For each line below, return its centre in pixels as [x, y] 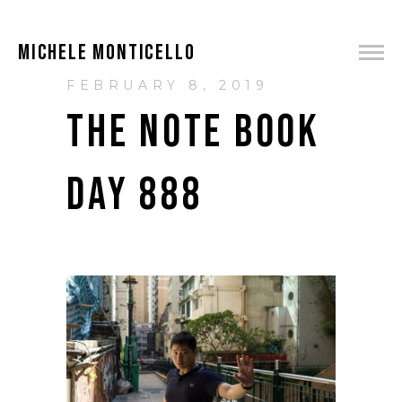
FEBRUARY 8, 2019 [168, 85]
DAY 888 [135, 196]
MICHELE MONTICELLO [107, 52]
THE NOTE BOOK [193, 133]
